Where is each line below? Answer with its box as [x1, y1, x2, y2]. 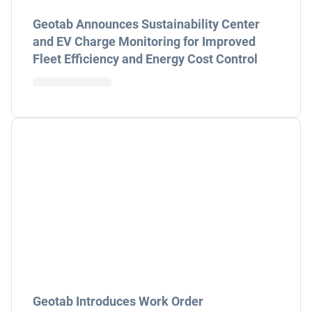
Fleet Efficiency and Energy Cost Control [33, 52, 258, 66]
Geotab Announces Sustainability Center [33, 17, 260, 31]
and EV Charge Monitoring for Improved [33, 34, 256, 49]
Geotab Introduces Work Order [33, 294, 203, 309]
